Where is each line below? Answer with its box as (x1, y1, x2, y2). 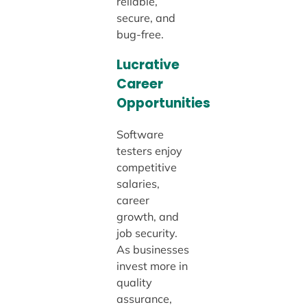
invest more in (116, 259, 188, 273)
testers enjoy (116, 144, 182, 158)
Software (116, 127, 164, 142)
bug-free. (116, 27, 164, 42)
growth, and (116, 210, 179, 224)
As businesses (116, 243, 189, 257)
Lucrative (116, 56, 180, 75)
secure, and (116, 11, 175, 25)
